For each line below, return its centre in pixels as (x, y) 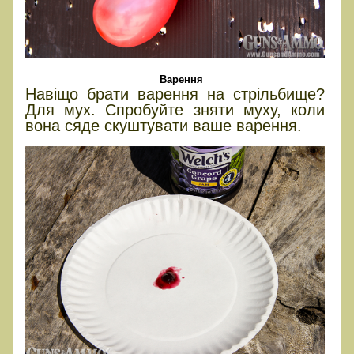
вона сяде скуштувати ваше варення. (164, 125)
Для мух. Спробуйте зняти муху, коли (175, 109)
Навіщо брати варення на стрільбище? (175, 94)
